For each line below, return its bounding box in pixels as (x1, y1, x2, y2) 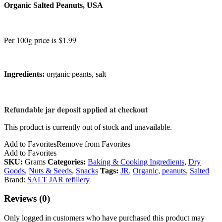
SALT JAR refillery (27, 175, 90, 184)
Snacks (76, 166, 98, 175)
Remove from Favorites (56, 139, 130, 148)
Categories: (48, 157, 88, 166)
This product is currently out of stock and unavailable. (4, 122, 172, 131)
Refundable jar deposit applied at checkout (4, 103, 148, 115)
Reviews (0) (4, 193, 50, 204)
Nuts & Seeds (29, 166, 72, 175)
